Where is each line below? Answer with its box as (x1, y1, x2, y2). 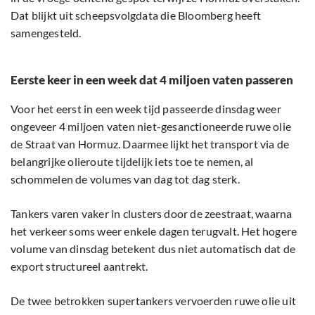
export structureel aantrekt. (11, 259, 148, 274)
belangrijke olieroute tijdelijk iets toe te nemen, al (11, 155, 254, 169)
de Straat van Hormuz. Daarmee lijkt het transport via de (11, 137, 290, 151)
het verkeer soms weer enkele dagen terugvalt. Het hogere (11, 224, 297, 238)
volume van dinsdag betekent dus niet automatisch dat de (11, 242, 296, 256)
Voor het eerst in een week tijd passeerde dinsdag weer (11, 102, 281, 116)
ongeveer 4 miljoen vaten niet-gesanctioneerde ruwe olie (11, 120, 292, 134)
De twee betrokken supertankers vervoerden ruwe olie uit (11, 294, 297, 308)
